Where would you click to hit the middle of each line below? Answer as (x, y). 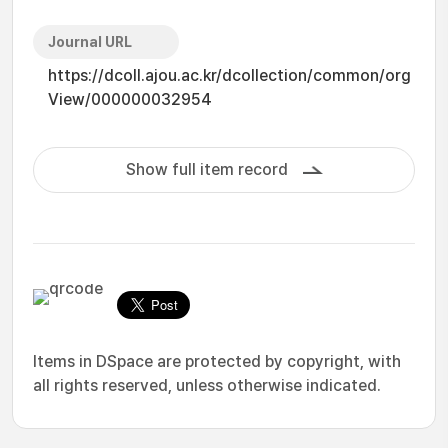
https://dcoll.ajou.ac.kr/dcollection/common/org (229, 75)
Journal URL (90, 42)
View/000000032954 (130, 99)
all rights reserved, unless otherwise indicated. (207, 385)
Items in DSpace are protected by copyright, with (217, 361)
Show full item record (206, 169)
